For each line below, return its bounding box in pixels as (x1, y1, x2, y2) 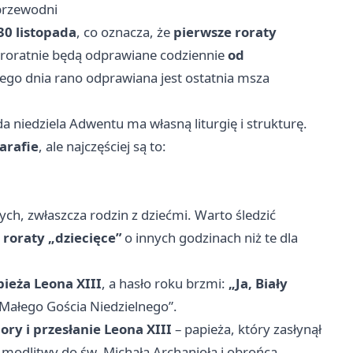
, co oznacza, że (76, 23, 173, 42)
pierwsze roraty (173, 23, 277, 42)
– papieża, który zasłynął (172, 320, 321, 339)
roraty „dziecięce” (3, 229, 121, 247)
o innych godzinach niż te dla (121, 229, 298, 247)
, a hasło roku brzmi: (102, 274, 229, 293)
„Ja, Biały (229, 274, 288, 293)
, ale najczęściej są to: (39, 137, 166, 156)
